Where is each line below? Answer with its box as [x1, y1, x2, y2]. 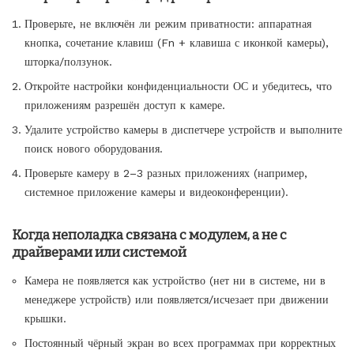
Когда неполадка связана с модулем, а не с [12, 226, 287, 243]
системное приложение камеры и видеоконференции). [24, 185, 288, 198]
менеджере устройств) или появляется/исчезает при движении [24, 292, 329, 306]
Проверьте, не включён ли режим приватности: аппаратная [24, 17, 311, 30]
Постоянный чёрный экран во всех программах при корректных [24, 336, 336, 349]
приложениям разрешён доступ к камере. [24, 98, 225, 111]
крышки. [24, 311, 66, 325]
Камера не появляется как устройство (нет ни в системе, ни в [24, 273, 326, 287]
